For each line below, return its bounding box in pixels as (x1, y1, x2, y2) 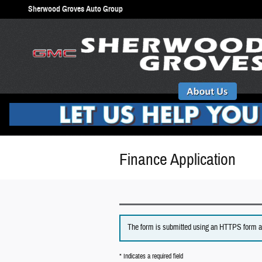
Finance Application (119, 149, 236, 170)
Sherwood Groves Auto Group (28, 4, 123, 14)
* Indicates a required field (119, 251, 183, 261)
